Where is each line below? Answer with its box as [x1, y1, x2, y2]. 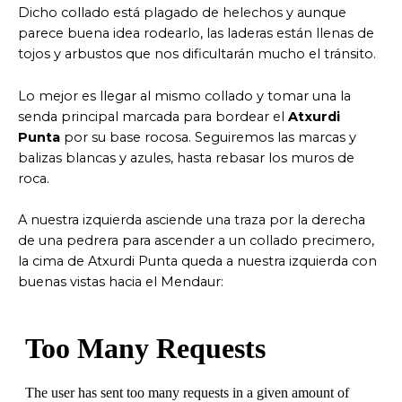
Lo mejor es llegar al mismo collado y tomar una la [18, 87, 351, 104]
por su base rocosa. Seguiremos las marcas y [60, 128, 356, 145]
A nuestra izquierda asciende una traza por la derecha [18, 211, 365, 228]
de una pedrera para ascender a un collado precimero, [18, 232, 374, 249]
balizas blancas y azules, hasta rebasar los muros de [18, 149, 354, 166]
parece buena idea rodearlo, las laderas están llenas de [18, 25, 374, 42]
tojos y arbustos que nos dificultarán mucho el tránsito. [18, 46, 376, 63]
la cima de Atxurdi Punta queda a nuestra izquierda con [18, 252, 377, 269]
